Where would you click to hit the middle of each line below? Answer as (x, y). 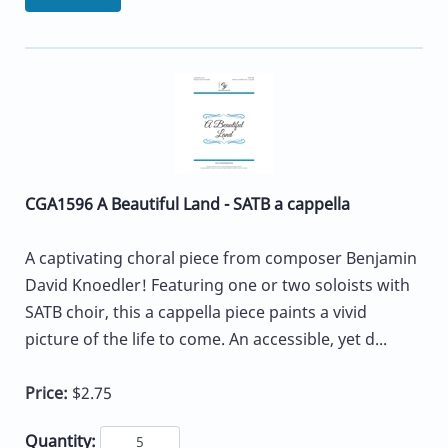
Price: (48, 392)
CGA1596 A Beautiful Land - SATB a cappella (187, 203)
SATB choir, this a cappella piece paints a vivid (196, 311)
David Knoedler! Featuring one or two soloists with (217, 284)
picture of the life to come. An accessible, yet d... (206, 338)
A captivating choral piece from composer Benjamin (221, 257)
